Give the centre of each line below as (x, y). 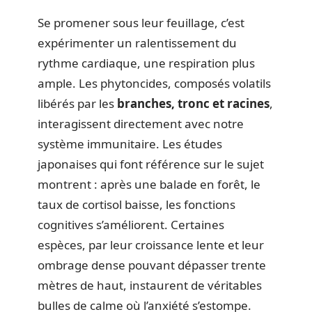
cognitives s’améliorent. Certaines (131, 225)
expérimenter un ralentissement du (137, 43)
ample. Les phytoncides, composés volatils (154, 84)
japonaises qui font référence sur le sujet (151, 164)
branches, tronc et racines (193, 104)
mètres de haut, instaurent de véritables (150, 286)
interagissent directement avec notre (141, 124)
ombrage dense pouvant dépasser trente (152, 265)
